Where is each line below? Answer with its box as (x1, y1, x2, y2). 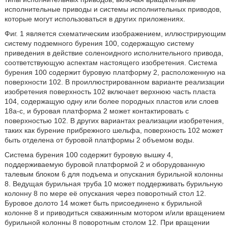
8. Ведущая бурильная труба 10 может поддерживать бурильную (4, 180, 223, 188)
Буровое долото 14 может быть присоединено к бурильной (4, 199, 202, 207)
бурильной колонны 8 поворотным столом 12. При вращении (4, 218, 210, 226)
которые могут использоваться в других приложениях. (4, 15, 185, 23)
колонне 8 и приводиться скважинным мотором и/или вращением (4, 209, 225, 217)
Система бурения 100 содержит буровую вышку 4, (4, 151, 173, 159)
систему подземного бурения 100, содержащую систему (4, 39, 194, 47)
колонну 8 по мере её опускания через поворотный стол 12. (4, 189, 206, 197)
